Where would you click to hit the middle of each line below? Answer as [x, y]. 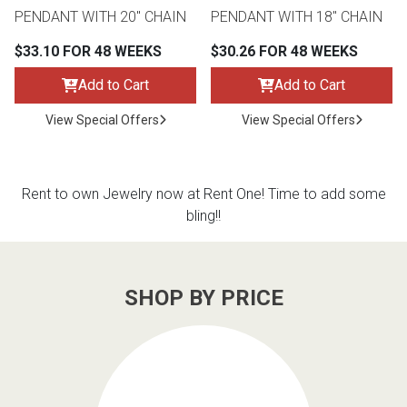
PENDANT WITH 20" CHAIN [100, 17]
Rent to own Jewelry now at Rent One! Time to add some [203, 194]
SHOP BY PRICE [203, 298]
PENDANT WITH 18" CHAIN [297, 17]
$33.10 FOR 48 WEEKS [88, 52]
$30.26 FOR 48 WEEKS [284, 52]
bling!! [203, 216]
